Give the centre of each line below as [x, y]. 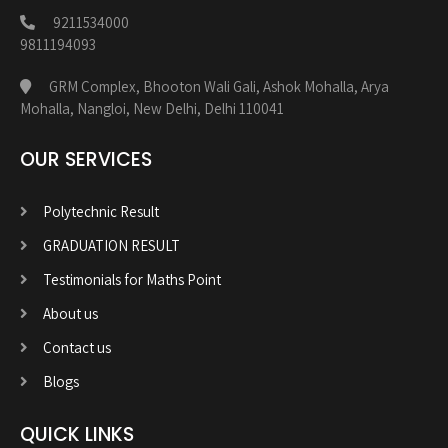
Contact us [77, 347]
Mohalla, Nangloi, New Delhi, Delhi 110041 [152, 108]
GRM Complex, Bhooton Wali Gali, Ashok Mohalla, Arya [217, 86]
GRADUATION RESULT [111, 245]
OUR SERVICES [86, 159]
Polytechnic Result [101, 211]
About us [70, 313]
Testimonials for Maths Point [132, 279]
